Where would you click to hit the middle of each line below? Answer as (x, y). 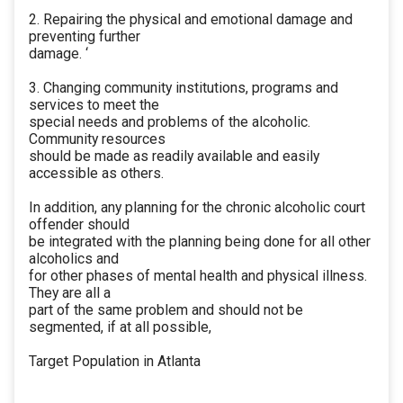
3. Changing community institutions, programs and (184, 88)
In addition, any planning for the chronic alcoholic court (197, 208)
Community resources (97, 139)
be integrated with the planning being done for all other (200, 242)
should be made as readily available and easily (174, 157)
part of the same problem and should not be (166, 310)
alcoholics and (74, 259)
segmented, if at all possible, (120, 327)
